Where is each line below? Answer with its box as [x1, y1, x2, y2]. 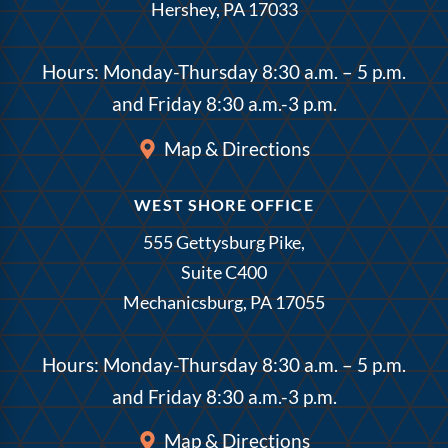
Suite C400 [181, 260, 267, 283]
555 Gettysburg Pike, [143, 230, 305, 253]
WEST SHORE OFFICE [134, 195, 314, 215]
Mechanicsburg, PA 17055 [123, 290, 325, 313]
